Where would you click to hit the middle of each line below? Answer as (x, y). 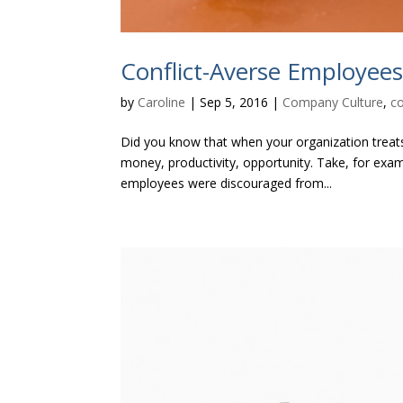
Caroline (162, 103)
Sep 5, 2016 (234, 103)
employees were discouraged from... (227, 184)
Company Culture (333, 103)
